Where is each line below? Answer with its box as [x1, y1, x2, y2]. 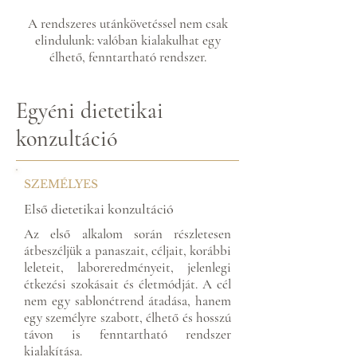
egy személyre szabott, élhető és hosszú [24, 309, 231, 326]
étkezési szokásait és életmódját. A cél [24, 276, 231, 292]
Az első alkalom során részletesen [24, 226, 231, 242]
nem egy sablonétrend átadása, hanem [24, 292, 231, 309]
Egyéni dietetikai [16, 97, 163, 124]
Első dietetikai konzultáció [24, 200, 174, 218]
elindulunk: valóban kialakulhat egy [34, 32, 221, 49]
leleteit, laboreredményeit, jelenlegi [24, 259, 231, 276]
